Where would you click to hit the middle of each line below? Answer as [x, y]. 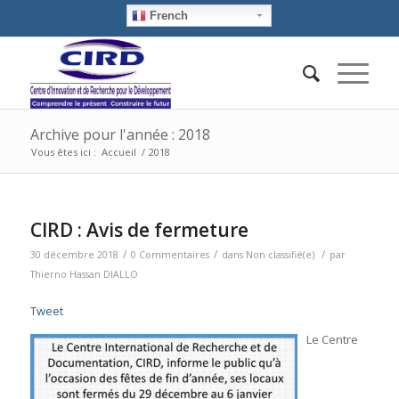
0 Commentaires [170, 255]
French [167, 16]
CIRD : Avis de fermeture [139, 230]
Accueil [118, 152]
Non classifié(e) [280, 255]
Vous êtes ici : [63, 152]
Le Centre [332, 339]
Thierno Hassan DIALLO [84, 275]
